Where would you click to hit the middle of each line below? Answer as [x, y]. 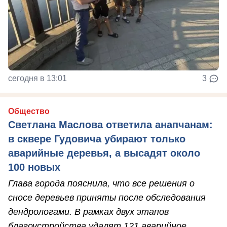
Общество [29, 111]
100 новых [34, 167]
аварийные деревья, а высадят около [104, 153]
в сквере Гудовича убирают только [97, 139]
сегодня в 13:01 [37, 78]
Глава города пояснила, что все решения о [101, 183]
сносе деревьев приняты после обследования [107, 197]
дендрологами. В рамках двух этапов [88, 212]
